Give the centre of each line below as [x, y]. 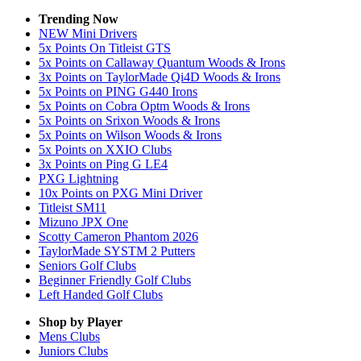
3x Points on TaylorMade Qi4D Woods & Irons [160, 77]
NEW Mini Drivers [88, 33]
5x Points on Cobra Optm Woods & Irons [144, 106]
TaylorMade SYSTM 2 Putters [117, 251]
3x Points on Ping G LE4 [103, 164]
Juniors [58, 351]
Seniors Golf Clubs [87, 266]
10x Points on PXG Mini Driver [120, 193]
